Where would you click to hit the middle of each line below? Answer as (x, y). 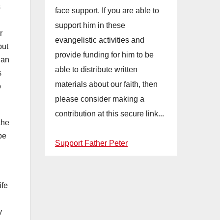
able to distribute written (96, 69)
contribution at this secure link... (110, 114)
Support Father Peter (91, 143)
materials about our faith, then (106, 84)
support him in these (90, 25)
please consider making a (100, 99)
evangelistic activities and (100, 40)
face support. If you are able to (107, 11)
